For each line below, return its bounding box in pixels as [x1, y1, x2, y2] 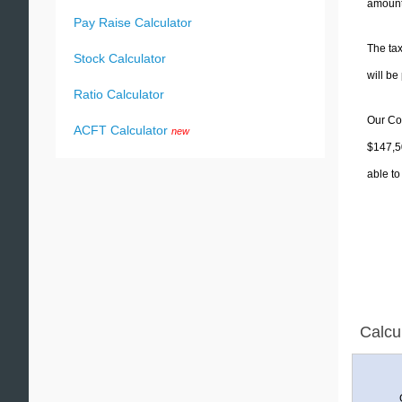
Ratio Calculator [74, 87, 164, 101]
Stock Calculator [74, 51, 166, 66]
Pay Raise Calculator [74, 15, 192, 30]
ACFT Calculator [74, 123, 168, 137]
